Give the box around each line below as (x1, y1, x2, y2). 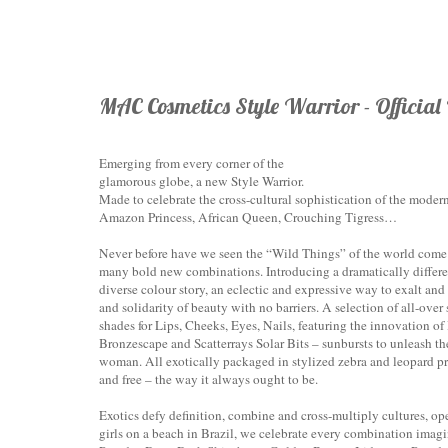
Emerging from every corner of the (99, 153, 284, 172)
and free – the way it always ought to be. (99, 369, 318, 388)
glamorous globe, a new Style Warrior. (99, 171, 304, 190)
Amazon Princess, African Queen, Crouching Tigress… (99, 207, 397, 226)
